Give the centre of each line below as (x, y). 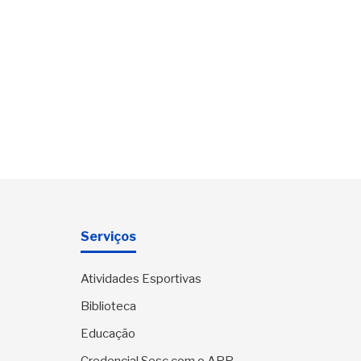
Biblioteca (108, 307)
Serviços (108, 237)
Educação (108, 334)
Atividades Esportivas (141, 279)
